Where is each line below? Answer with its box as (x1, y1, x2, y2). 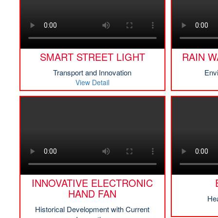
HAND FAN (68, 186, 116, 200)
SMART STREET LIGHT (39, 50, 145, 64)
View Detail (75, 77, 109, 87)
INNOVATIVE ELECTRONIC (32, 176, 153, 190)
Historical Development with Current (35, 204, 149, 214)
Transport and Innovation (53, 67, 131, 77)
